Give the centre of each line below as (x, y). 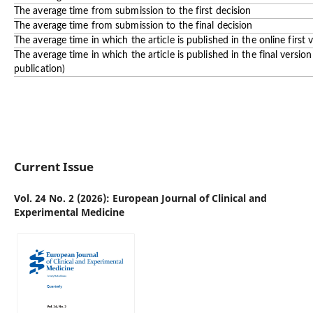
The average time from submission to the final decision (133, 26)
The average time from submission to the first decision (132, 11)
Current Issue (53, 167)
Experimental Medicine (69, 212)
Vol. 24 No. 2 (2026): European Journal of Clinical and (140, 198)
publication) (39, 69)
